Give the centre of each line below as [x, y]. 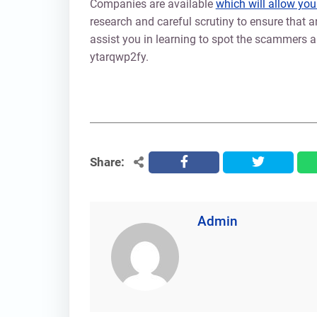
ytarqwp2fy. [119, 57]
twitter [268, 162]
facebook [203, 162]
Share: [107, 162]
